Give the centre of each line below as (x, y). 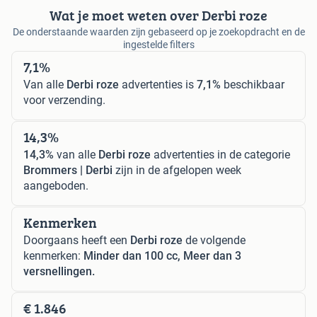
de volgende (214, 241)
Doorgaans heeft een (77, 241)
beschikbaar (253, 85)
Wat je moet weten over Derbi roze (158, 16)
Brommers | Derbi (68, 171)
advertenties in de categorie (220, 155)
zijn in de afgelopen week (177, 171)
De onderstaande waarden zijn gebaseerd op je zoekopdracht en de (158, 32)
